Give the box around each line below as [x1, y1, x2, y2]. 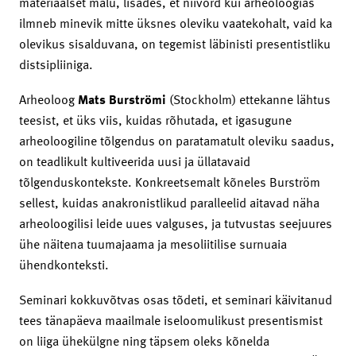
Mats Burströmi [78, 89, 169, 109]
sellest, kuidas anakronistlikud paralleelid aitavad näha [19, 192, 319, 212]
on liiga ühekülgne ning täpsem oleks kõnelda [19, 331, 269, 350]
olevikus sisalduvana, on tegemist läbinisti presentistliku [19, 33, 331, 53]
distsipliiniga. [19, 54, 93, 74]
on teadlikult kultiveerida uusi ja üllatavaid [19, 151, 250, 171]
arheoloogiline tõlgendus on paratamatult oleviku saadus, [19, 130, 335, 150]
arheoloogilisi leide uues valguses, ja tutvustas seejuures [19, 213, 332, 233]
